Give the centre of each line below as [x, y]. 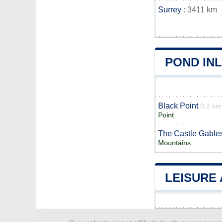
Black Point [178, 106]
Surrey [170, 10]
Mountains [174, 143]
